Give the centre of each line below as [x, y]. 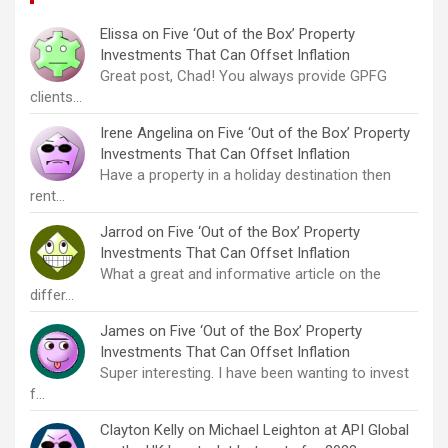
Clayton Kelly [142, 429]
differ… [52, 294]
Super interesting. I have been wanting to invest [254, 372]
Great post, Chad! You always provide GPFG [243, 75]
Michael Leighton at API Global [309, 429]
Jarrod [121, 231]
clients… [56, 96]
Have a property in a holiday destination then [245, 174]
